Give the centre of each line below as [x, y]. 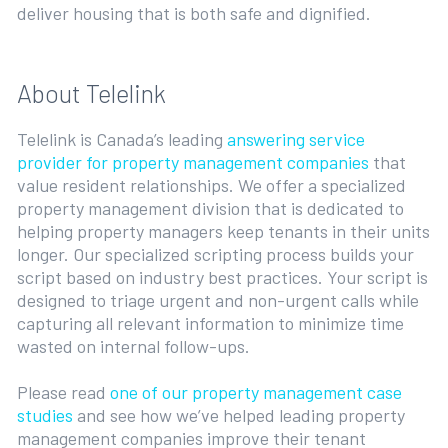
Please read [63, 391]
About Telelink [93, 92]
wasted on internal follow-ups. [135, 345]
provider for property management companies [192, 161]
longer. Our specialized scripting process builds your [215, 253]
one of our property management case [255, 391]
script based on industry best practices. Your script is [222, 276]
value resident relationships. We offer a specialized [211, 184]
